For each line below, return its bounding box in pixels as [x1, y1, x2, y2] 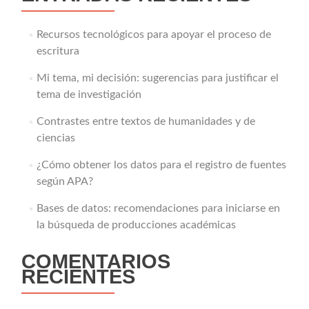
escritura [36, 45, 79, 57]
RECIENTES [21, 265, 135, 288]
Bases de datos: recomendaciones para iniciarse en [36, 202, 280, 214]
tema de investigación [36, 88, 141, 100]
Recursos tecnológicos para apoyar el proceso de [36, 28, 271, 40]
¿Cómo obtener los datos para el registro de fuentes [36, 159, 286, 170]
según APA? [36, 175, 93, 187]
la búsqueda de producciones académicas [36, 219, 236, 230]
